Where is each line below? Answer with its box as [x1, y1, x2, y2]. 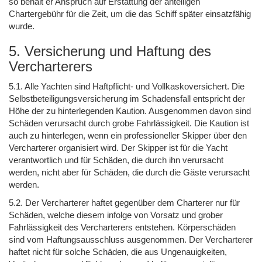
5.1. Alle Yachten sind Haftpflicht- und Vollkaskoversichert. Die [9, 81, 244, 91]
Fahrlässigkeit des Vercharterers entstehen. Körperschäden [9, 222, 236, 232]
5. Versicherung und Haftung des [9, 43, 211, 59]
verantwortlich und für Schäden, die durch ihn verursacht [9, 154, 223, 165]
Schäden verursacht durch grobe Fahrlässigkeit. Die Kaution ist [9, 118, 249, 128]
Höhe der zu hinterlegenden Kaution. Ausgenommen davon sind [9, 105, 251, 116]
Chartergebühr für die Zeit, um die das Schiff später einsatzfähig [9, 8, 251, 19]
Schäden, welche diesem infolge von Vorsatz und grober [9, 209, 223, 220]
